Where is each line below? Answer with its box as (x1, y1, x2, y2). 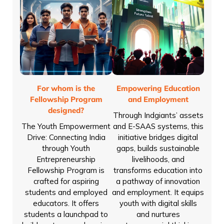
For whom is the (37, 83, 95, 93)
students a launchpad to (24, 209, 108, 219)
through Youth (42, 143, 90, 153)
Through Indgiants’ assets (112, 110, 203, 120)
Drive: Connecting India (26, 132, 105, 142)
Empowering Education (116, 83, 200, 93)
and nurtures (136, 209, 180, 219)
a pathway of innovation (116, 176, 200, 186)
